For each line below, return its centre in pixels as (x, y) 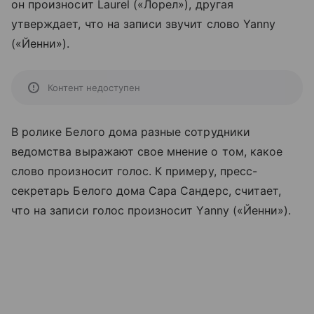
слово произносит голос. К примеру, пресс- (134, 171)
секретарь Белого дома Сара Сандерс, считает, (146, 191)
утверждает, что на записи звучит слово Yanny (144, 24)
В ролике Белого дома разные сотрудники (131, 132)
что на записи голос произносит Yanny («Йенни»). (151, 210)
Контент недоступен (94, 88)
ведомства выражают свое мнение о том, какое (147, 151)
